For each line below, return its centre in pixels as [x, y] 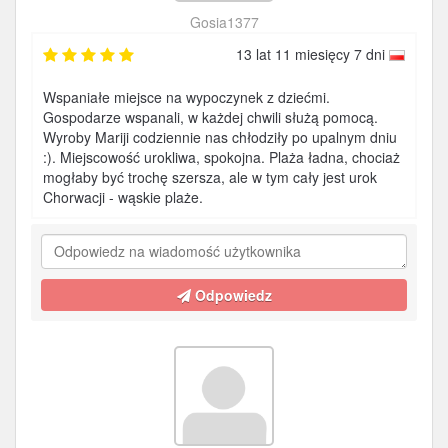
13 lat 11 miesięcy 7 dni [312, 54]
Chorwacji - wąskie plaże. [123, 197]
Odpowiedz [231, 295]
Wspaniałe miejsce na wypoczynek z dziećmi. [186, 97]
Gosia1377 [224, 22]
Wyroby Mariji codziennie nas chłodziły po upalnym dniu [220, 137]
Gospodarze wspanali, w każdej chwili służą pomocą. [210, 117]
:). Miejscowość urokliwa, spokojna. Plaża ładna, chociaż [221, 157]
